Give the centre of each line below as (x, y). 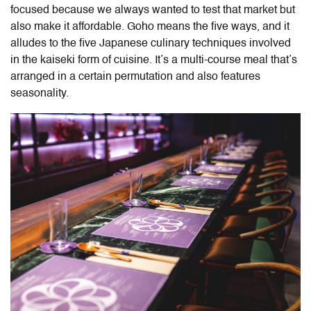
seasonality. (40, 93)
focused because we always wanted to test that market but (153, 10)
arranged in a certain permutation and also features (135, 77)
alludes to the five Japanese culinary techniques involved (151, 43)
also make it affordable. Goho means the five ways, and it (150, 27)
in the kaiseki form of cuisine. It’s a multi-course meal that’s (154, 60)
